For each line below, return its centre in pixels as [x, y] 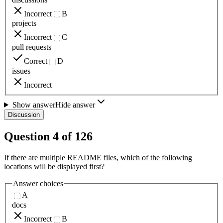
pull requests [32, 47]
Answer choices [38, 183]
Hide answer [75, 105]
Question [28, 136]
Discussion [24, 114]
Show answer [34, 105]
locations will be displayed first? [54, 166]
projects [24, 23]
